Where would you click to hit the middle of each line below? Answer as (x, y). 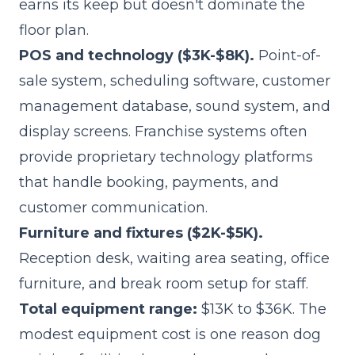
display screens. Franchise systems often (163, 132)
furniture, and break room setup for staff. (164, 284)
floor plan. (54, 30)
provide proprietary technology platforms (166, 157)
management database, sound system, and (175, 106)
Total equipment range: (108, 309)
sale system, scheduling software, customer (175, 81)
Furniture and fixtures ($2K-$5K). (141, 233)
